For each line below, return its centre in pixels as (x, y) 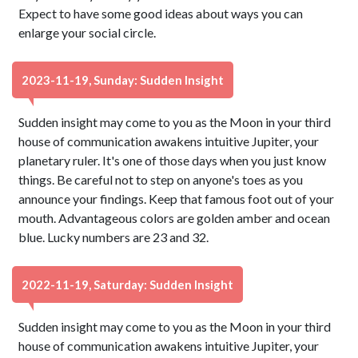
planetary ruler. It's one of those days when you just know (173, 160)
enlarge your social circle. (88, 32)
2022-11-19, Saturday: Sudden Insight (127, 284)
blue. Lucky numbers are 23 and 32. (114, 237)
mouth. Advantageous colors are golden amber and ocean (175, 218)
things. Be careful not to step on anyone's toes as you (161, 179)
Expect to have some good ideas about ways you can (161, 13)
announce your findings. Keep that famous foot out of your (177, 199)
